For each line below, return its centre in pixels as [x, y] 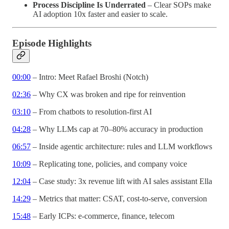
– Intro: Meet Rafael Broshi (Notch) [89, 77]
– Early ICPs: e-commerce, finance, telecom [102, 216]
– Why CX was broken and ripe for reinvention [108, 94]
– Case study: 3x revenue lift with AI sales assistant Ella [121, 181]
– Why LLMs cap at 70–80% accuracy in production [117, 129]
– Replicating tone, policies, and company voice [109, 164]
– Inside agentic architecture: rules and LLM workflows [121, 146]
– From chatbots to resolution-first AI [91, 111]
